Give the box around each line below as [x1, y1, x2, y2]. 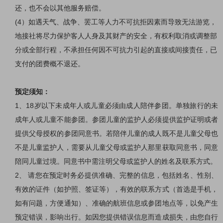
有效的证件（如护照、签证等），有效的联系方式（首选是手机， [15, 185, 218, 194]
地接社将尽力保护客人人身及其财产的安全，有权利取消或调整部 [15, 32, 217, 40]
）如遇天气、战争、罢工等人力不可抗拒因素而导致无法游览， [21, 18, 217, 26]
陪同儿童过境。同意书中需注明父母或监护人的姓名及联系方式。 [15, 157, 217, 166]
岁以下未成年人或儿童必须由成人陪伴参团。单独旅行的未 [34, 102, 219, 110]
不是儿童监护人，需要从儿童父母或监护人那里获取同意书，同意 [15, 143, 218, 152]
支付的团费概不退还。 [15, 60, 85, 68]
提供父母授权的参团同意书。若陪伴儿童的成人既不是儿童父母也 [15, 129, 218, 138]
